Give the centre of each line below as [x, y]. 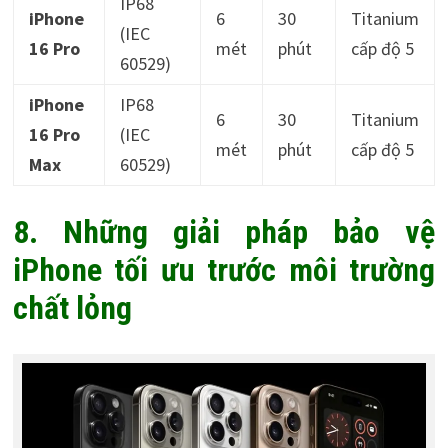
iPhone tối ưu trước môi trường [224, 270]
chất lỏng [72, 308]
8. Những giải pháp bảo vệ [224, 232]
